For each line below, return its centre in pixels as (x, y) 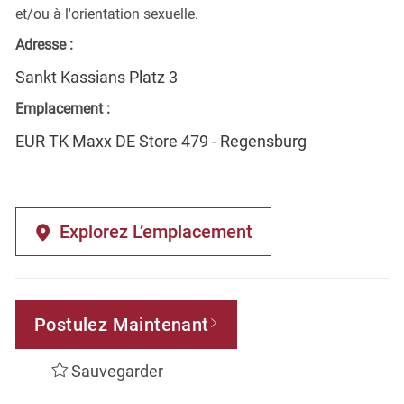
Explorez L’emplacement (156, 231)
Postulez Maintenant (121, 324)
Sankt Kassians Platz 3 (96, 77)
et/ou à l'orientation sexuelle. (106, 14)
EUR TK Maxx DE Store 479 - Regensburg (161, 141)
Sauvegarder (117, 371)
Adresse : (44, 44)
